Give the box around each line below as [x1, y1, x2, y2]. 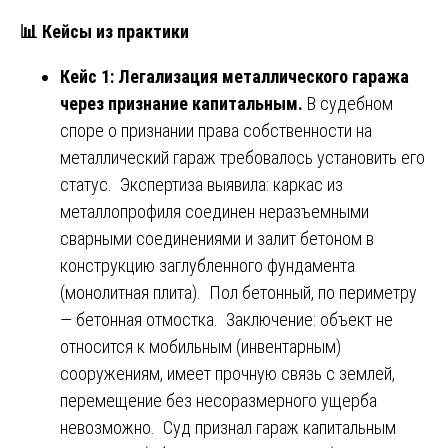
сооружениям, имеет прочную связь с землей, [60, 362, 395, 384]
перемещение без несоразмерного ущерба [60, 389, 377, 411]
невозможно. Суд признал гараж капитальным [60, 416, 396, 438]
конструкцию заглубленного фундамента [60, 254, 355, 276]
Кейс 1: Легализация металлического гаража [60, 65, 409, 87]
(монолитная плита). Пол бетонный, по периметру [60, 281, 417, 303]
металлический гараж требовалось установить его [60, 146, 425, 168]
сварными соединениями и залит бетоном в [60, 227, 374, 249]
